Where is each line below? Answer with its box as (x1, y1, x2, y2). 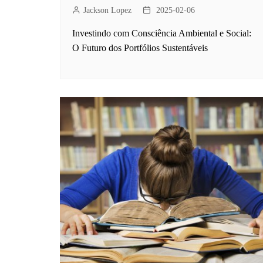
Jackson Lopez (83, 6, 131, 15)
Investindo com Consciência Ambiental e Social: (72, 28, 251, 39)
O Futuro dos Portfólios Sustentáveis (72, 43, 208, 53)
